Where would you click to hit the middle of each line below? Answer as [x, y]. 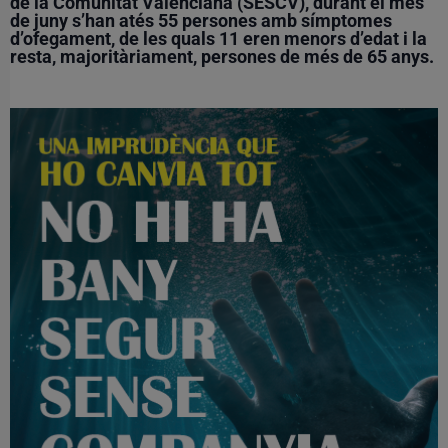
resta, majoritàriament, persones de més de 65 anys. [222, 56]
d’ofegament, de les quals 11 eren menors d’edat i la [218, 38]
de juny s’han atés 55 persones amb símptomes [201, 20]
